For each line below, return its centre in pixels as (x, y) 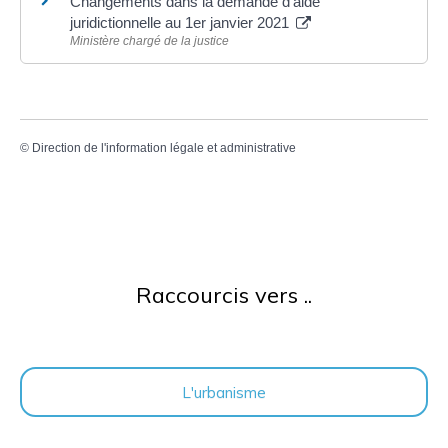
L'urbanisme (224, 391)
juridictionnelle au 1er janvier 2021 (181, 22)
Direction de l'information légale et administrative (164, 147)
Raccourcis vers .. (224, 295)
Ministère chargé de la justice (149, 40)
